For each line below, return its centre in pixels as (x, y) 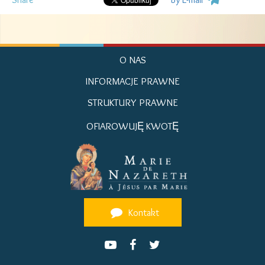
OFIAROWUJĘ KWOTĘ (132, 126)
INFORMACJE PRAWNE (132, 81)
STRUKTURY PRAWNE (132, 102)
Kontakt (142, 212)
